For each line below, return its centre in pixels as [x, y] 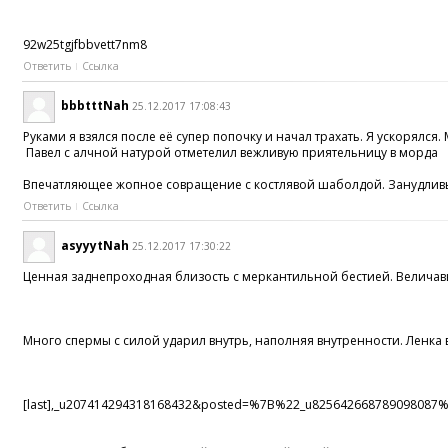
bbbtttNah [95, 105]
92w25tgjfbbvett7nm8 [85, 45]
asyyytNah [95, 245]
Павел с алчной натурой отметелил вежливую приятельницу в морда [231, 152]
